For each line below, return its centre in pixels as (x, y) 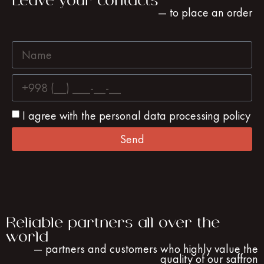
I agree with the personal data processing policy (136, 115)
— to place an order (205, 13)
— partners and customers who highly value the (146, 249)
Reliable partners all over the (113, 223)
